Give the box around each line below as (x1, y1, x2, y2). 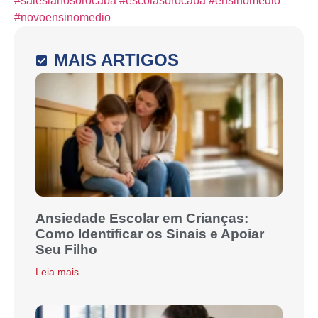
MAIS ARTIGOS (54, 50, 180, 70)
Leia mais (35, 266, 79, 278)
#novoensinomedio (14, 11, 111, 23)
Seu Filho (35, 242, 97, 257)
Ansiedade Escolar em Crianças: (35, 211, 248, 226)
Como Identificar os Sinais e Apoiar (35, 226, 264, 241)
